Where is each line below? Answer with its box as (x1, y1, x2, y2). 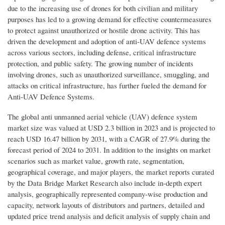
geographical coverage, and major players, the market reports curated (8, 167, 214, 177)
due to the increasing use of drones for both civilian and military (8, 3, 198, 14)
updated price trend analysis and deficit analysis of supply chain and (8, 211, 210, 221)
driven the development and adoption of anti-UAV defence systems (8, 36, 206, 47)
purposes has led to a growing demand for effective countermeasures (8, 14, 211, 25)
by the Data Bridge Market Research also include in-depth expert (8, 178, 202, 188)
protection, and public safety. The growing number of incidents (8, 58, 193, 69)
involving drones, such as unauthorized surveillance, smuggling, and (8, 69, 209, 80)
